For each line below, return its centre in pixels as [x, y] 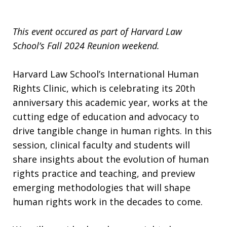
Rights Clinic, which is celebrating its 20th [104, 88]
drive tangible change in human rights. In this [112, 131]
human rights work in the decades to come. [108, 202]
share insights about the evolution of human [111, 159]
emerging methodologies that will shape [102, 188]
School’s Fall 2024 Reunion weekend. [86, 46]
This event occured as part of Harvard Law [97, 32]
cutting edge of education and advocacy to [106, 117]
